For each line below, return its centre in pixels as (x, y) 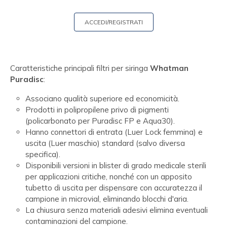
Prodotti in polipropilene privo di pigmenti (97, 110)
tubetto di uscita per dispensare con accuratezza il (114, 188)
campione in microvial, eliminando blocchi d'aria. (107, 199)
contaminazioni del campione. (77, 221)
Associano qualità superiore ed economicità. (102, 99)
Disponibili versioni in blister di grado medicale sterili (116, 165)
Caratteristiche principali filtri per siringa (80, 68)
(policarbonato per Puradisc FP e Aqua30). (100, 121)
